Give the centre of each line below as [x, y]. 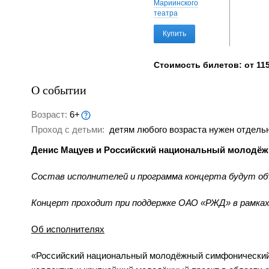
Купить [174, 34]
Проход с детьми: [69, 130]
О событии [59, 90]
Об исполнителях [68, 229]
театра [166, 13]
